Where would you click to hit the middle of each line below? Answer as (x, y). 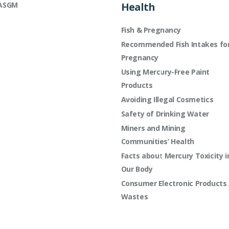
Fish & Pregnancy (151, 30)
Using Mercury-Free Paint (165, 72)
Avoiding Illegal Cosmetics (167, 99)
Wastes (134, 197)
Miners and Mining (153, 128)
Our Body (137, 169)
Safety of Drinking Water (165, 114)
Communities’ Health (157, 141)
